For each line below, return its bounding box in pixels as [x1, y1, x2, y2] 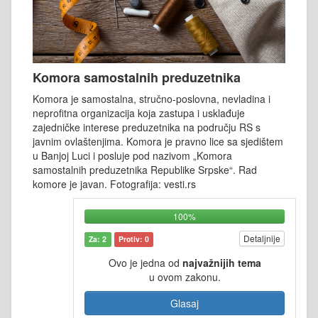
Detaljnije [243, 232, 280, 245]
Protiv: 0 [118, 234, 149, 245]
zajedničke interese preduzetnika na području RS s [33, 120, 261, 135]
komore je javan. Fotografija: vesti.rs [33, 177, 196, 192]
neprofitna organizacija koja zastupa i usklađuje [33, 106, 245, 121]
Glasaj [170, 296, 199, 311]
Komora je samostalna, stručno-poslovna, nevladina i [33, 92, 270, 106]
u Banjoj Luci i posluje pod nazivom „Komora [33, 148, 232, 163]
